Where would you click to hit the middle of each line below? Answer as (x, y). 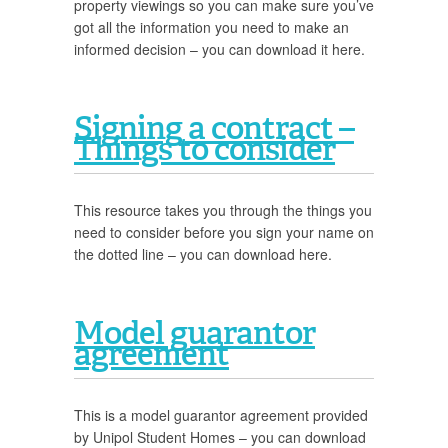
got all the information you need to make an (211, 27)
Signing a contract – (214, 126)
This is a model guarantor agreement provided (221, 415)
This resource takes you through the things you (223, 210)
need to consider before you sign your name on (224, 232)
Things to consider (204, 147)
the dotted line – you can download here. (203, 254)
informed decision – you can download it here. (219, 49)
